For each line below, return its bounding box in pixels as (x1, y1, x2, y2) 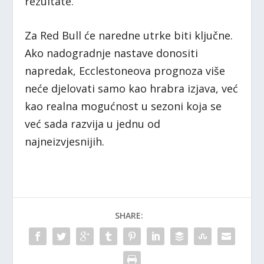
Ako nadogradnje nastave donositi (25, 46, 199, 61)
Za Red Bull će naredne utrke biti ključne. (25, 28, 233, 43)
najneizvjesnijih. (25, 134, 105, 149)
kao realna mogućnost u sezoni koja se (25, 99, 222, 114)
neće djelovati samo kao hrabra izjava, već (25, 81, 239, 96)
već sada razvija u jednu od (25, 117, 161, 131)
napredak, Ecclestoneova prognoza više (25, 64, 226, 78)
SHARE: (115, 210, 143, 222)
